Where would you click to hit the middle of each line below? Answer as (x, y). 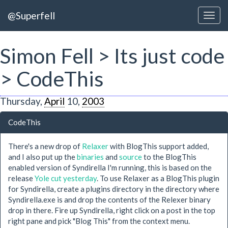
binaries (90, 157)
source (131, 157)
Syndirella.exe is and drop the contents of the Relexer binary (109, 199)
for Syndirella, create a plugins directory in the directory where (114, 189)
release (21, 178)
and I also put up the (42, 157)
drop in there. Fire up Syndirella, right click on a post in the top (112, 210)
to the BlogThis (169, 157)
